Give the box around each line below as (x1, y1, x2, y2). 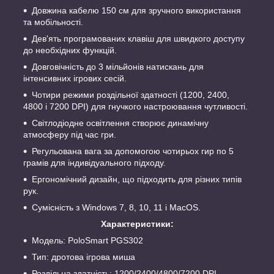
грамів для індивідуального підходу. (23, 158, 166, 168)
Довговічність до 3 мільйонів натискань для (32, 62, 204, 72)
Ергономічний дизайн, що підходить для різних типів (32, 174, 242, 185)
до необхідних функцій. (23, 45, 117, 56)
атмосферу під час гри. (23, 130, 116, 140)
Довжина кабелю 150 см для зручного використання (32, 6, 241, 16)
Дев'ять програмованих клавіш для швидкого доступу (32, 34, 245, 44)
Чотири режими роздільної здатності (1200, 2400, (32, 90, 229, 100)
